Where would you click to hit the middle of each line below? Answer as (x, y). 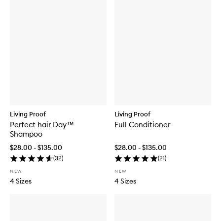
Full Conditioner (142, 125)
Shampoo (26, 134)
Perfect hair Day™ (42, 125)
